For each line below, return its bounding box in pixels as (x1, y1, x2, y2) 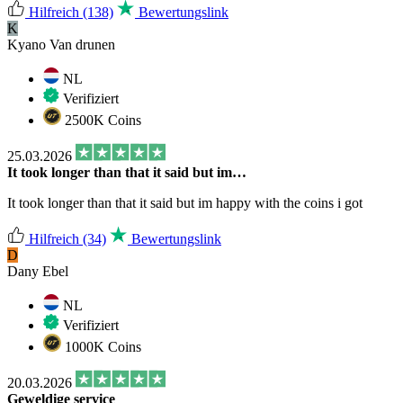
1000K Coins (61, 338, 141, 354)
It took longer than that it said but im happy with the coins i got (7, 194, 363, 210)
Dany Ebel (7, 263, 68, 279)
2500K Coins (61, 112, 141, 128)
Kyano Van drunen (7, 36, 115, 52)
